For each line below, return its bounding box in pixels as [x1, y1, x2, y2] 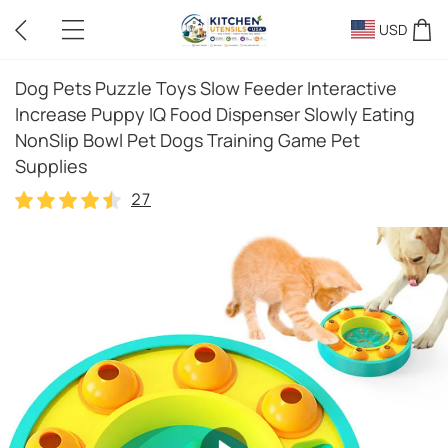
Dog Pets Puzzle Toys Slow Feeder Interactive [15, 76, 397, 100]
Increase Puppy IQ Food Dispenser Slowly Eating [15, 102, 415, 126]
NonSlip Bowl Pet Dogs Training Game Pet [15, 128, 360, 152]
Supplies [15, 154, 87, 178]
